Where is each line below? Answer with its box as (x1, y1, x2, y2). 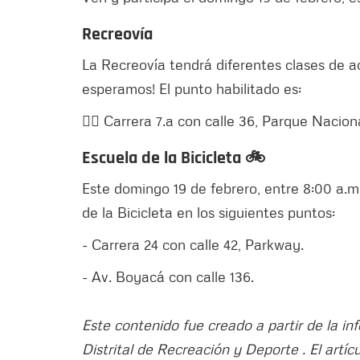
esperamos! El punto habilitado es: (82, 79, 301, 97)
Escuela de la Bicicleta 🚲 (82, 146, 265, 170)
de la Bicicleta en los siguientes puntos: (82, 202, 335, 221)
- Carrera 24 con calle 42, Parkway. (82, 235, 304, 253)
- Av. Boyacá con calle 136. (82, 267, 254, 285)
